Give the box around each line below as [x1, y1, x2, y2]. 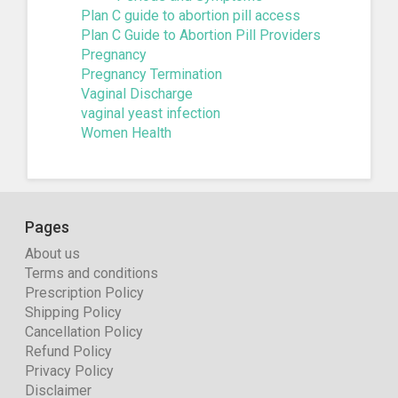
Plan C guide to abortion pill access [81, 6, 300, 24]
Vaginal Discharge [81, 84, 193, 102]
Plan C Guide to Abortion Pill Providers [81, 26, 321, 44]
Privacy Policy [25, 362, 114, 379]
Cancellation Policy [25, 322, 143, 340]
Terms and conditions [25, 264, 158, 282]
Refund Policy [25, 342, 112, 360]
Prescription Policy [25, 283, 144, 301]
